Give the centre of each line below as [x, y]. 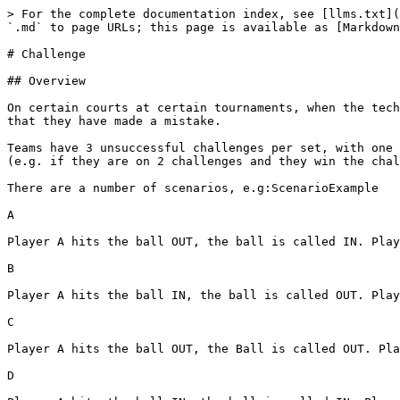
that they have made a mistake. [114, 121]
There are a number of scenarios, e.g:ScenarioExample [193, 188]
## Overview [46, 81]
